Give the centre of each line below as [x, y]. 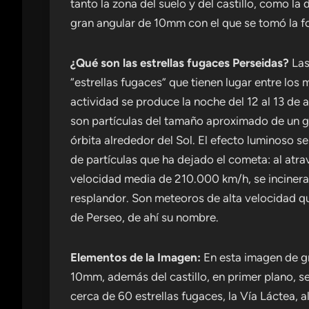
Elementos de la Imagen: [137, 258]
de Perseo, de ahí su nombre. [144, 218]
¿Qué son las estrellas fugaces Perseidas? [180, 63]
